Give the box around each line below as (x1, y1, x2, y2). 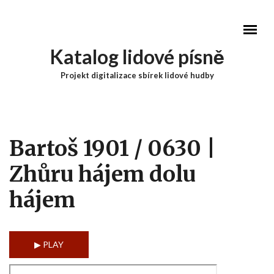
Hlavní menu (9, 91, 117, 113)
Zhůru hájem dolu (9, 161, 196, 188)
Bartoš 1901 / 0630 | (9, 135, 216, 162)
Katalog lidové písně (50, 45, 224, 68)
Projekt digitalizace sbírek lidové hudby (60, 70, 214, 80)
